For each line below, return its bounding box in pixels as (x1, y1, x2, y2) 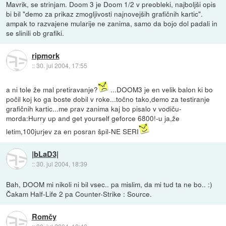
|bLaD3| (31, 148, 59, 160)
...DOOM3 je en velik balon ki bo (108, 84, 213, 94)
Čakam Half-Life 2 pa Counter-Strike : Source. (6, 188, 152, 199)
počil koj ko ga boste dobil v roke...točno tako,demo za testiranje (6, 93, 210, 104)
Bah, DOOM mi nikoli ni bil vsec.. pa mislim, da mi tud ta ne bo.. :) (6, 179, 213, 189)
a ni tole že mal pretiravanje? (6, 84, 98, 94)
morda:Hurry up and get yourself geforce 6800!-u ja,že (6, 112, 180, 123)
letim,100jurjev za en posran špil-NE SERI (6, 126, 139, 136)
